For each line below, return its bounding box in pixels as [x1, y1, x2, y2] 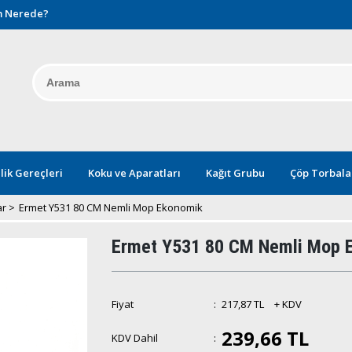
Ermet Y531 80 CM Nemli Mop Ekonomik [19, 200, 203, 214]
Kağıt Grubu [206, 166, 265, 180]
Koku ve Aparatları [88, 166, 181, 180]
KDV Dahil [111, 331, 158, 345]
